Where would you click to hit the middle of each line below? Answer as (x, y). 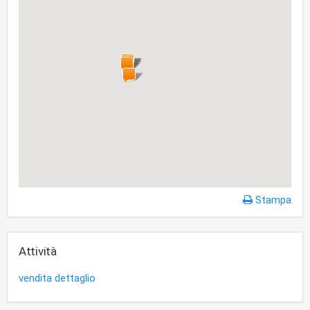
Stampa (272, 200)
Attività (38, 251)
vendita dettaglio (57, 278)
